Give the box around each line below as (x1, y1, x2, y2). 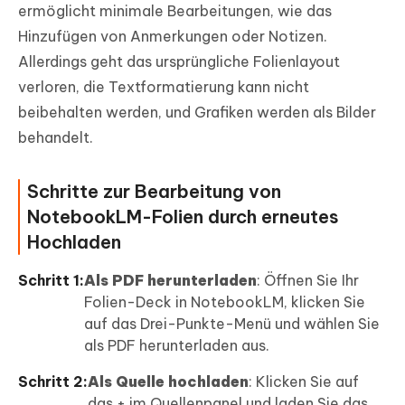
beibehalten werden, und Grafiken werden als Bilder (18, 102, 376, 121)
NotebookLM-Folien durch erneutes (27, 204, 339, 228)
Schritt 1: (18, 270, 84, 289)
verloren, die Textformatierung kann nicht (18, 77, 309, 96)
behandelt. (18, 127, 93, 146)
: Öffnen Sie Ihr (257, 270, 359, 289)
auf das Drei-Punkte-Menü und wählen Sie (84, 314, 380, 333)
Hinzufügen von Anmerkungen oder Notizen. (18, 26, 327, 45)
